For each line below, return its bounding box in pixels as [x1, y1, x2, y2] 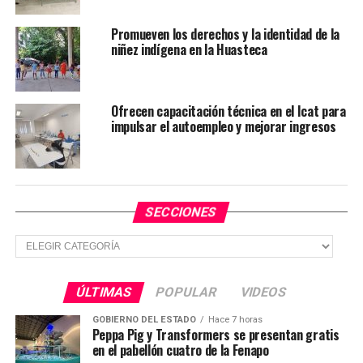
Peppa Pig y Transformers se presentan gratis [92, 324, 340, 344]
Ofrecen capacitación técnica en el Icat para [110, 100, 346, 121]
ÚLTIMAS [75, 284, 135, 300]
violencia [15, 5, 67, 27]
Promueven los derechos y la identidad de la [110, 23, 340, 44]
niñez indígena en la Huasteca [110, 39, 267, 59]
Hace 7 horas [207, 314, 263, 325]
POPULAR [154, 284, 220, 300]
